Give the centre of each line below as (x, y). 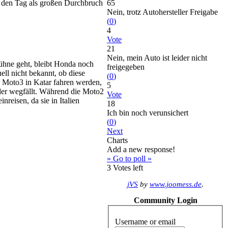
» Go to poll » (129, 159)
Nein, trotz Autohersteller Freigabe (162, 12)
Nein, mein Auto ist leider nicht (157, 58)
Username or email (145, 221)
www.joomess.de (176, 184)
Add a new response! (141, 149)
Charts (117, 140)
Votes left (127, 168)
